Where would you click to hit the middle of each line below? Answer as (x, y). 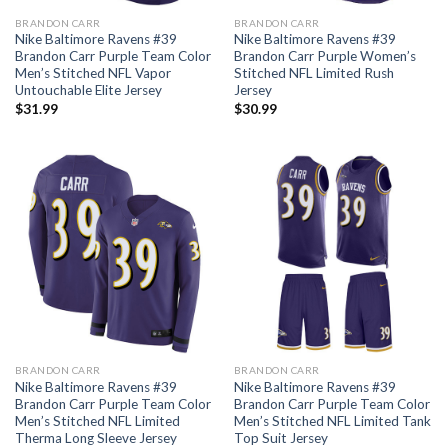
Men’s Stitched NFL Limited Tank (332, 421)
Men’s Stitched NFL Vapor (92, 73)
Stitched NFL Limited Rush (313, 73)
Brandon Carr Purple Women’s (324, 56)
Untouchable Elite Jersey (88, 90)
